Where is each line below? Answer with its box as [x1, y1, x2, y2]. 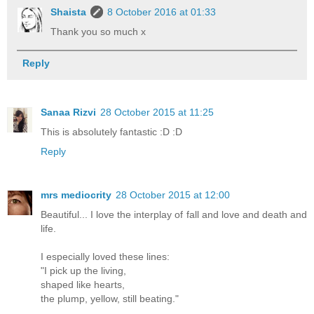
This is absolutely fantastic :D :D [41, 125, 182, 137]
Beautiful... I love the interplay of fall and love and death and [41, 208, 307, 220]
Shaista [50, 6, 87, 18]
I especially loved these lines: [41, 250, 170, 262]
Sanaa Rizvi [41, 106, 96, 118]
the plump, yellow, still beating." [41, 292, 179, 304]
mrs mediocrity [41, 189, 111, 200]
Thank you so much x [50, 25, 146, 37]
